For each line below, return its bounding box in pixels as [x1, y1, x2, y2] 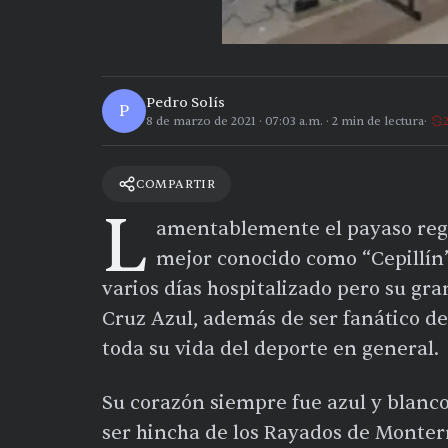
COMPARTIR [136, 175, 216, 192]
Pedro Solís [146, 93, 225, 111]
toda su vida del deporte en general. [102, 337, 439, 362]
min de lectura [338, 112, 424, 129]
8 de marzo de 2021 [146, 112, 256, 129]
